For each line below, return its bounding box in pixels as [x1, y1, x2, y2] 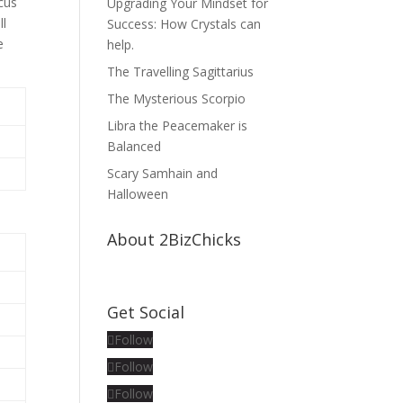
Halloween [107, 185, 169, 202]
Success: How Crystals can [107, 15, 262, 32]
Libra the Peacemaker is [107, 117, 248, 134]
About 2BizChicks [107, 228, 242, 250]
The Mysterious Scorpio [107, 90, 246, 107]
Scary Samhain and [107, 165, 219, 182]
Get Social [107, 301, 185, 323]
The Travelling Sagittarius [107, 63, 255, 80]
